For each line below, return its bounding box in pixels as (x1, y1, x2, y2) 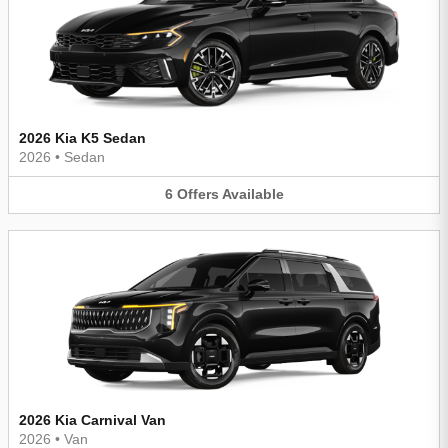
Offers (176, 186, 219, 203)
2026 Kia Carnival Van (19, 411, 166, 428)
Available (221, 186, 284, 203)
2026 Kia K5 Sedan (19, 130, 146, 147)
